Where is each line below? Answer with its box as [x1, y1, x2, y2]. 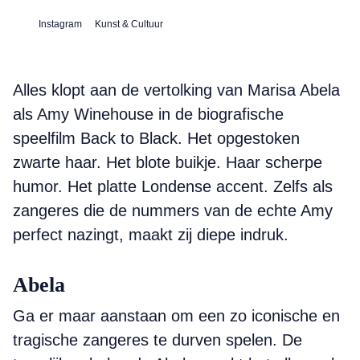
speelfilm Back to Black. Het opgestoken [13, 129, 300, 147]
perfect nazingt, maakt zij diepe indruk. [13, 226, 288, 243]
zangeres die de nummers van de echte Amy [13, 202, 333, 219]
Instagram [39, 18, 82, 30]
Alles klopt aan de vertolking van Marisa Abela [13, 81, 340, 99]
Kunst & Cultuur [95, 18, 163, 30]
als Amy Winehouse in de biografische [13, 105, 284, 123]
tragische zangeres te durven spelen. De [13, 331, 302, 349]
